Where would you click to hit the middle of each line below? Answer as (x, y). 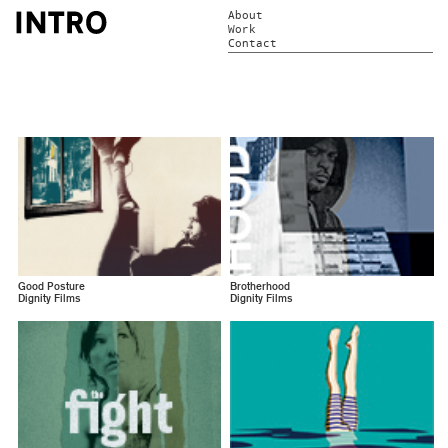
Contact (253, 43)
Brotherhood (259, 286)
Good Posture (51, 286)
